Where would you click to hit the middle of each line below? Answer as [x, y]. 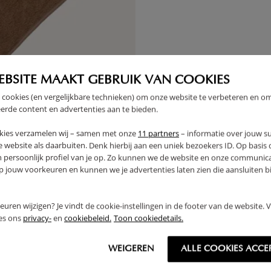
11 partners [158, 133]
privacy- [37, 218]
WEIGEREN [131, 249]
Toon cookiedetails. [149, 218]
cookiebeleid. [88, 218]
